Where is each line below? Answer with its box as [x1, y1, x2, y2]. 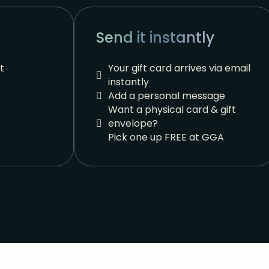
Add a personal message [107, 89, 225, 103]
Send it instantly [95, 28, 214, 48]
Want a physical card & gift [107, 103, 236, 117]
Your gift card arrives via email [107, 61, 250, 76]
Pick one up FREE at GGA [107, 130, 224, 145]
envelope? [107, 116, 158, 131]
